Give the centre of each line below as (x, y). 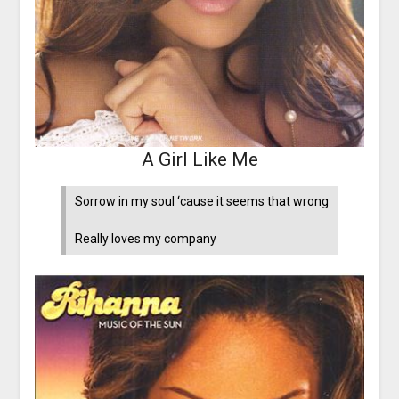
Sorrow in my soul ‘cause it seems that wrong (202, 202)
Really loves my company (146, 239)
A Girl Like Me (199, 160)
